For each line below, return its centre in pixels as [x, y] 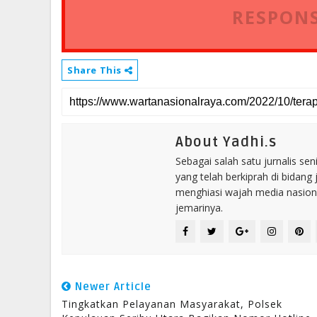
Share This [96, 70]
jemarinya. [199, 208]
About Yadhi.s [226, 142]
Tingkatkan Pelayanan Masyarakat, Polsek [172, 304]
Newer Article [111, 287]
